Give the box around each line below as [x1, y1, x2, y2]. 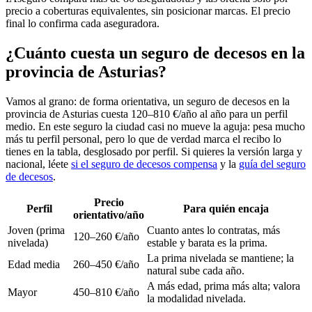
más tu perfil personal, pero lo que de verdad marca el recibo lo [6, 132, 281, 145]
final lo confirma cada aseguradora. [6, 17, 159, 29]
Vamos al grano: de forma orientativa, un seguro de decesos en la [6, 95, 290, 107]
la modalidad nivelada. [147, 292, 246, 304]
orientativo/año [73, 208, 144, 221]
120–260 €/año [73, 230, 139, 242]
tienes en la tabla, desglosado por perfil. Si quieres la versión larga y [6, 145, 302, 157]
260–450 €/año [73, 258, 139, 270]
